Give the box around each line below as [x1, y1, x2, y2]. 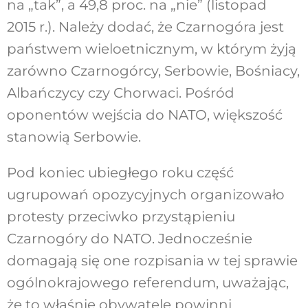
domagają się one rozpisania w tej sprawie [6, 252, 298, 269]
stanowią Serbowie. [6, 129, 141, 146]
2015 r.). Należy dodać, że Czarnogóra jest [6, 19, 284, 36]
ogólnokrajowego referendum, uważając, [6, 274, 289, 291]
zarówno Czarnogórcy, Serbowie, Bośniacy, [6, 63, 300, 80]
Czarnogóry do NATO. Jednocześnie [6, 230, 252, 247]
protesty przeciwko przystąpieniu [6, 208, 235, 225]
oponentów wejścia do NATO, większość [6, 107, 283, 124]
